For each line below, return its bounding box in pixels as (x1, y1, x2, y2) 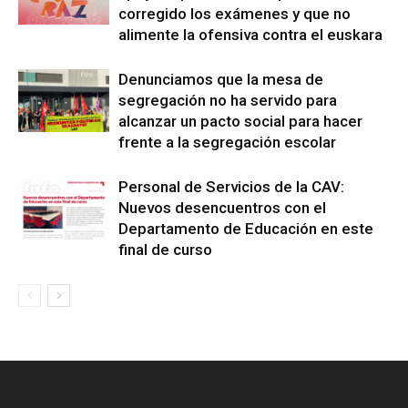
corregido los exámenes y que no (118, 5, 351, 24)
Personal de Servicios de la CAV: (118, 178, 344, 197)
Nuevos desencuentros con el (118, 199, 326, 218)
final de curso (118, 240, 212, 260)
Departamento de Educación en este (118, 219, 373, 239)
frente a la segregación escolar (118, 133, 336, 152)
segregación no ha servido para (118, 91, 337, 110)
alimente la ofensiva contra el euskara (118, 25, 382, 45)
